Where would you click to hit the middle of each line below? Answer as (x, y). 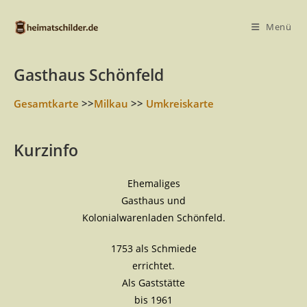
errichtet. (153, 266)
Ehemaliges (153, 183)
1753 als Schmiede (153, 248)
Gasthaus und (153, 200)
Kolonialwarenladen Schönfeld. (153, 218)
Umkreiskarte (180, 103)
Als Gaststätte (153, 283)
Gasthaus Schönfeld (89, 75)
